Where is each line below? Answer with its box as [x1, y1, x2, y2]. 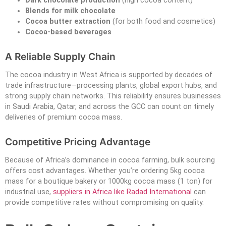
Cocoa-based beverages [25, 27, 111, 36]
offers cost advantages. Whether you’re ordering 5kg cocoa [5, 166, 205, 175]
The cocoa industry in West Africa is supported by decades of [5, 70, 212, 79]
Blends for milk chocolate [25, 6, 116, 15]
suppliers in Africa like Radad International [53, 187, 192, 196]
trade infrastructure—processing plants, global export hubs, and [5, 81, 217, 90]
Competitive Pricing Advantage [5, 135, 150, 148]
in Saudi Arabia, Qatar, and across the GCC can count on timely [5, 102, 214, 111]
